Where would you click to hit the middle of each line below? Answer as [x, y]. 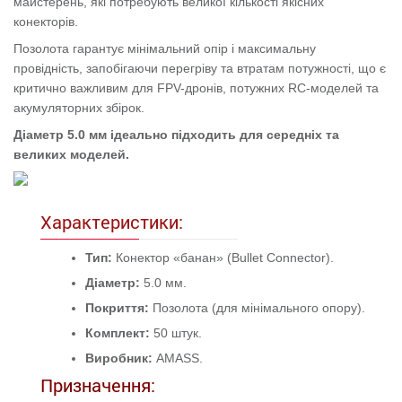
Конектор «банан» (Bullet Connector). [223, 258]
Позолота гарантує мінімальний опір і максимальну [164, 48]
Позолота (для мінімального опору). [257, 308]
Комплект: [117, 333]
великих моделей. [71, 154]
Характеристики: [111, 222]
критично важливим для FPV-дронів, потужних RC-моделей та [196, 88]
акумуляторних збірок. [79, 108]
